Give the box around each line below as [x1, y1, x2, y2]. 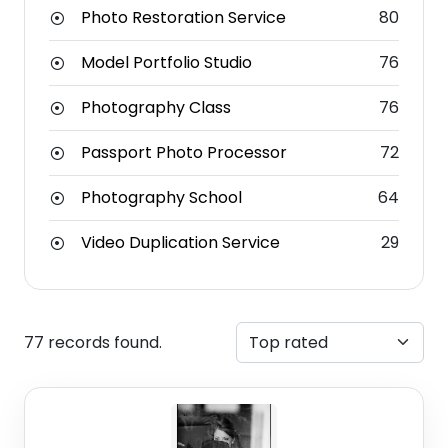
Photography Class [81, 96, 231, 120]
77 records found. [24, 330, 162, 354]
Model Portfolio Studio [81, 51, 252, 75]
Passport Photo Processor [81, 141, 287, 165]
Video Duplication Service [81, 231, 280, 255]
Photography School [81, 186, 242, 210]
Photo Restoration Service [81, 6, 286, 30]
